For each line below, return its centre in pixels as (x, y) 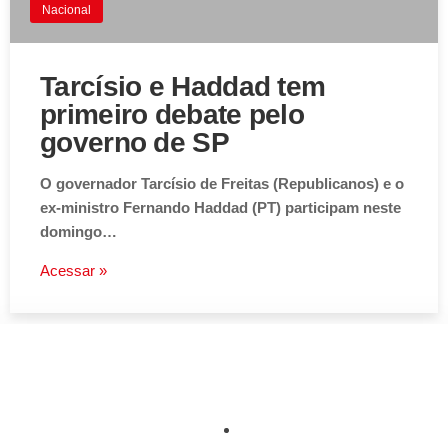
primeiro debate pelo (172, 115)
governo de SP (134, 143)
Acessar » (73, 271)
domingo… (78, 232)
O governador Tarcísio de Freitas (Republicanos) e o (222, 184)
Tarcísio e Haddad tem (183, 87)
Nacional (66, 10)
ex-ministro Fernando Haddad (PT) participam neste (220, 208)
